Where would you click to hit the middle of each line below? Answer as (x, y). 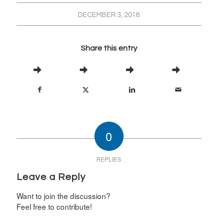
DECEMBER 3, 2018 (109, 15)
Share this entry (109, 48)
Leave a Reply (51, 177)
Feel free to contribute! (54, 206)
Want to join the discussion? (63, 195)
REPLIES (109, 159)
